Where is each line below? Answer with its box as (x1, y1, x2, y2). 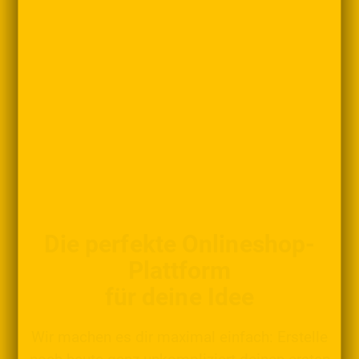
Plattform (127, 256, 232, 285)
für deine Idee (104, 283, 255, 312)
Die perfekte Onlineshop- (43, 230, 316, 259)
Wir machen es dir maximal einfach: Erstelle (31, 329, 328, 347)
